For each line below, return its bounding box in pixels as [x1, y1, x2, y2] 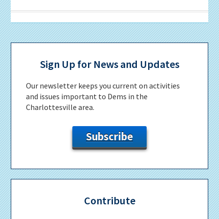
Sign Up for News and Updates [40, 57, 179, 71]
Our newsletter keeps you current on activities [26, 80, 180, 90]
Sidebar [10, 56, 54, 73]
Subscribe [86, 129, 133, 143]
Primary [10, 41, 55, 58]
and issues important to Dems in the [26, 91, 148, 101]
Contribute [84, 193, 135, 207]
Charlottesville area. [26, 102, 95, 112]
